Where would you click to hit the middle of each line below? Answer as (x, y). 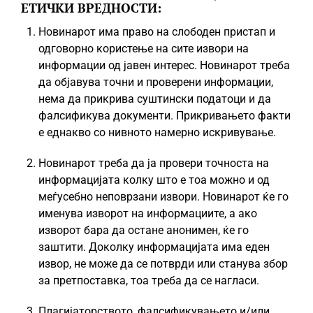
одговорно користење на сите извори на (144, 49)
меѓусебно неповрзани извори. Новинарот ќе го (163, 197)
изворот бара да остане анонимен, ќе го (144, 230)
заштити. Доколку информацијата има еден (154, 247)
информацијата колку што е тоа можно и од (154, 180)
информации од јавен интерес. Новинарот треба (164, 65)
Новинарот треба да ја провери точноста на (154, 163)
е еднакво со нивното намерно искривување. (157, 132)
